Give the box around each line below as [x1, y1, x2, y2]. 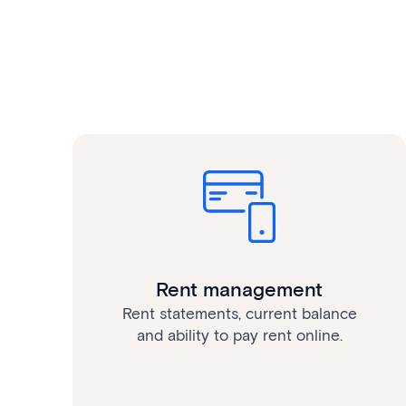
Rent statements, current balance [121, 304, 357, 323]
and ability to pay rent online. [136, 325, 343, 344]
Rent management [156, 276, 323, 302]
